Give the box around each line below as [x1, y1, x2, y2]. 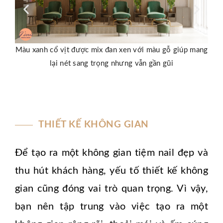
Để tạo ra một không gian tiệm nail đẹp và [15, 148, 208, 158]
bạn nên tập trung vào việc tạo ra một [15, 202, 208, 212]
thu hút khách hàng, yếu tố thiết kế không [15, 166, 208, 176]
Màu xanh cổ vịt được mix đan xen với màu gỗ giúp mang [15, 46, 208, 54]
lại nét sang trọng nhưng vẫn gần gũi [50, 60, 173, 68]
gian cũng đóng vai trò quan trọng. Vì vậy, [15, 184, 208, 194]
